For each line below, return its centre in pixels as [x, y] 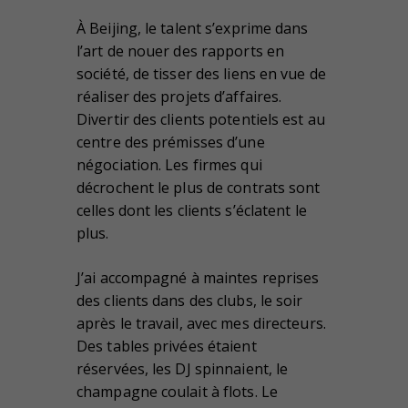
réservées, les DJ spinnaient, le [183, 369]
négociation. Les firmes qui [169, 165]
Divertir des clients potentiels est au [201, 120]
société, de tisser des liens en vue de [201, 74]
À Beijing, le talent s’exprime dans [193, 29]
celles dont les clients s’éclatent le [192, 211]
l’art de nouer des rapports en [181, 51]
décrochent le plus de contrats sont [199, 188]
